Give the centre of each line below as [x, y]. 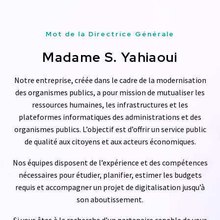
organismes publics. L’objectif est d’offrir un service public [110, 129]
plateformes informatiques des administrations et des [110, 117]
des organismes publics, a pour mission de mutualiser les [110, 93]
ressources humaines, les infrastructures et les [110, 105]
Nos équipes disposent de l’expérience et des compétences [110, 162]
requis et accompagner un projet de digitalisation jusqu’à [110, 187]
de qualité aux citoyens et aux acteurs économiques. [110, 142]
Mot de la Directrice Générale [110, 34]
